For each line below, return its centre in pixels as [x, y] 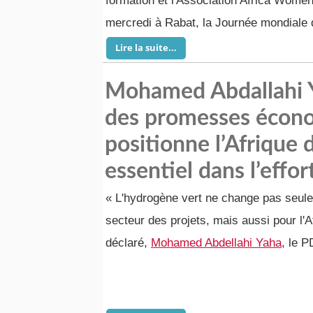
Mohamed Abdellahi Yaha [216, 243]
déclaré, [128, 243]
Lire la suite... [146, 48]
